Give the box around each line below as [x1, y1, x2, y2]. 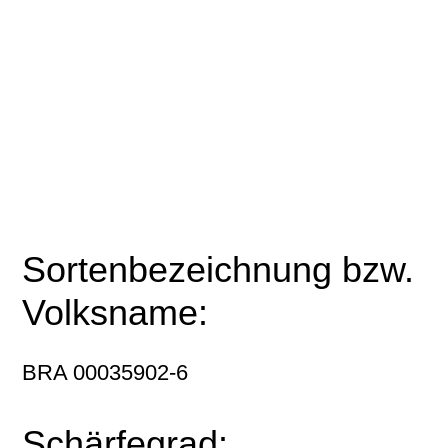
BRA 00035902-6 [22, 360, 189, 385]
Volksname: [22, 292, 209, 333]
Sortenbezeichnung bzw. [22, 249, 415, 290]
